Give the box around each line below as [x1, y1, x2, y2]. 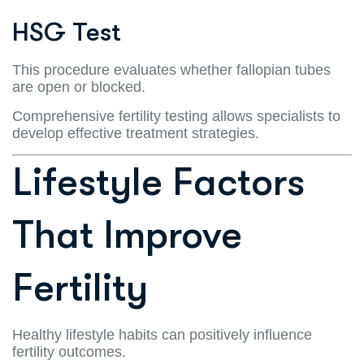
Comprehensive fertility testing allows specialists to [12, 107, 340, 124]
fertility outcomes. [12, 343, 126, 360]
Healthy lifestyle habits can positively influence [12, 326, 312, 343]
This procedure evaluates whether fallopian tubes [12, 61, 331, 78]
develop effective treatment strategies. [12, 124, 259, 141]
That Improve [12, 212, 242, 258]
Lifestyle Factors [12, 159, 305, 205]
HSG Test [12, 16, 121, 47]
